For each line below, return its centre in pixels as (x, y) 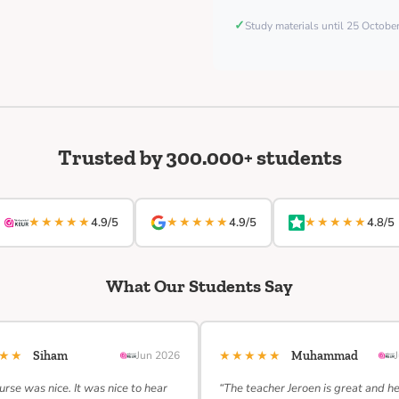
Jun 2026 (158, 355)
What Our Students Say (199, 286)
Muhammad (325, 356)
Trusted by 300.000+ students (199, 157)
